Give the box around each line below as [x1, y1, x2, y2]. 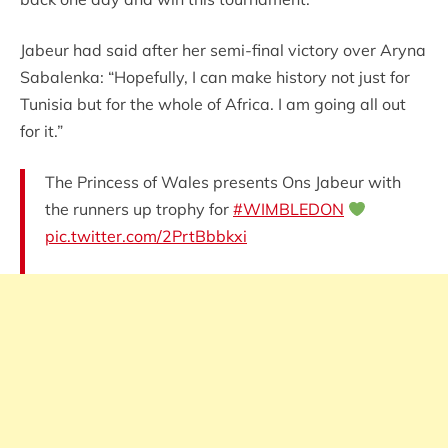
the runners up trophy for [45, 199, 233, 220]
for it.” [20, 121, 63, 142]
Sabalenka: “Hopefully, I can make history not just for [20, 67, 410, 88]
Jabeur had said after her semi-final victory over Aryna [20, 40, 426, 61]
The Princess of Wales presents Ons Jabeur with [45, 172, 401, 193]
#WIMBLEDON [233, 199, 344, 220]
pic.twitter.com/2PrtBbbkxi [45, 226, 247, 247]
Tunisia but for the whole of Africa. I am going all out [20, 94, 406, 115]
